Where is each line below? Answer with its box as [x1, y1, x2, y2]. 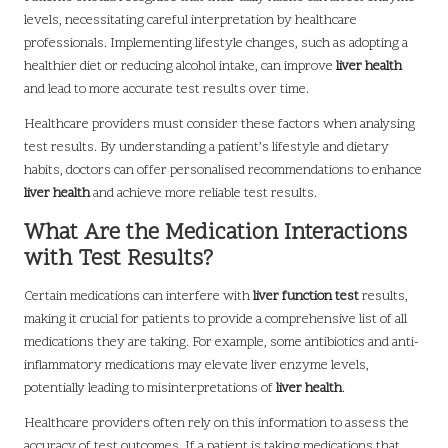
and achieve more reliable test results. [90, 183, 317, 203]
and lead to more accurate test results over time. [24, 79, 309, 99]
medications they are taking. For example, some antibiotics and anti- [24, 332, 419, 352]
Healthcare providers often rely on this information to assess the [24, 413, 409, 433]
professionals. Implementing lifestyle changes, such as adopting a [24, 33, 408, 53]
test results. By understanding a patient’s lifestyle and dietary [24, 137, 389, 157]
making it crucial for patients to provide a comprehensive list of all [24, 309, 407, 329]
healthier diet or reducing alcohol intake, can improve [24, 56, 336, 76]
